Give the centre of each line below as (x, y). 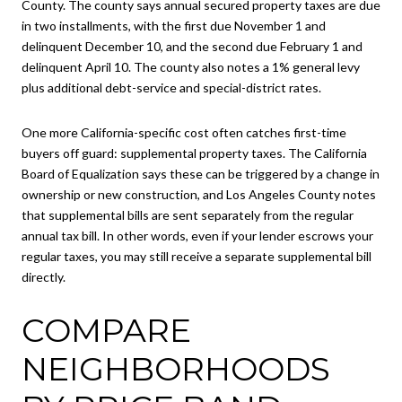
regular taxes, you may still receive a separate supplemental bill (197, 256)
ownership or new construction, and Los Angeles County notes (199, 194)
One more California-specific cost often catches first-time (184, 132)
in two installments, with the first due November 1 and (174, 26)
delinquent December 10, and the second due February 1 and (192, 47)
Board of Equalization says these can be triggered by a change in (201, 173)
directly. (44, 276)
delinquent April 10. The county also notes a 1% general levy (191, 67)
